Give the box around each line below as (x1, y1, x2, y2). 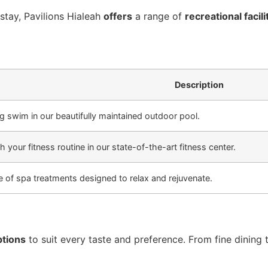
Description (174, 80, 224, 90)
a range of (132, 10, 185, 22)
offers (103, 10, 132, 22)
